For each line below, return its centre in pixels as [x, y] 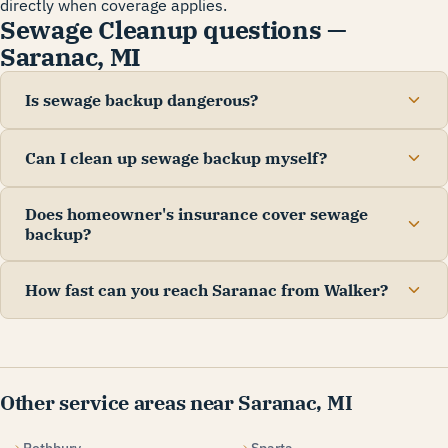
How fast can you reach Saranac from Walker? [206, 290]
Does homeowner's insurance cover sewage [196, 214]
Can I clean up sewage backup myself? [176, 158]
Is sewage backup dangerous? [141, 100]
